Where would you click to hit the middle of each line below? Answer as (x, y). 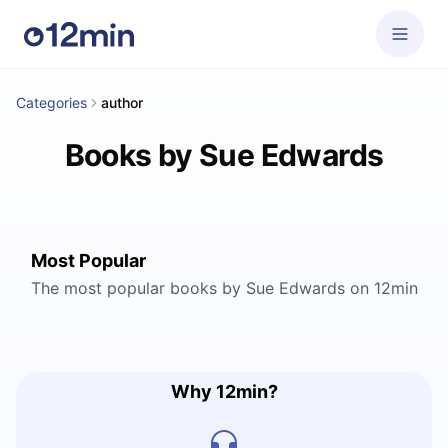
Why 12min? (224, 391)
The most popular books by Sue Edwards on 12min (224, 288)
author (122, 102)
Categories (51, 102)
